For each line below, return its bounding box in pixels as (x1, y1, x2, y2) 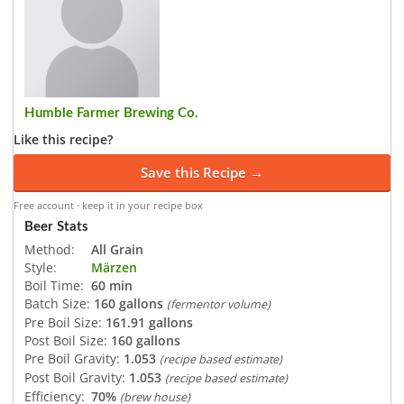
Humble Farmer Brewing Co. (24, 106, 198, 120)
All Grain (91, 240, 143, 258)
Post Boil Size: (24, 331, 107, 349)
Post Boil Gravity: (24, 368, 125, 386)
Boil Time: (24, 276, 84, 294)
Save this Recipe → (141, 163, 263, 181)
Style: (24, 258, 57, 276)
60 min (91, 276, 133, 294)
